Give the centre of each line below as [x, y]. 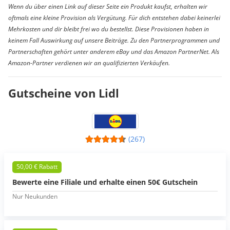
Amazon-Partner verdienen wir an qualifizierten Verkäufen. [89, 63]
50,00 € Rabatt [37, 167]
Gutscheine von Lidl [64, 93]
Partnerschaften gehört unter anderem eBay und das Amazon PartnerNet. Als [114, 52]
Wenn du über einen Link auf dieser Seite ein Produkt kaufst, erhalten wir [108, 7]
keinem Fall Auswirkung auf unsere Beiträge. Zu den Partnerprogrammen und [114, 41]
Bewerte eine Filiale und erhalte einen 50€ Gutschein [105, 182]
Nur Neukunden [35, 196]
